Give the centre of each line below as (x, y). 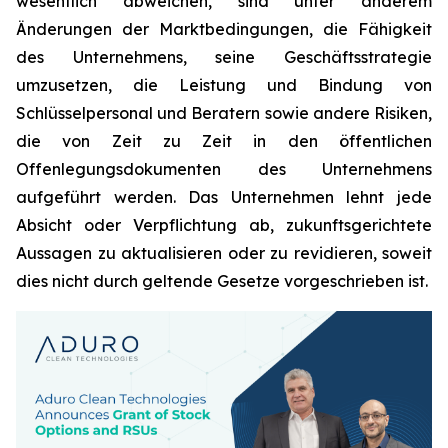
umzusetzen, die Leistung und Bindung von (224, 85)
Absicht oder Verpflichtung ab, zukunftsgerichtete (224, 225)
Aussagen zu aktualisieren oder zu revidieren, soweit (224, 253)
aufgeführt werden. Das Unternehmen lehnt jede (224, 197)
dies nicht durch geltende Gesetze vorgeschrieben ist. (222, 281)
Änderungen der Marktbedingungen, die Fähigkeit (224, 29)
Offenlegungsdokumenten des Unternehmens (224, 169)
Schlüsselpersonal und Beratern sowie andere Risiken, (224, 113)
